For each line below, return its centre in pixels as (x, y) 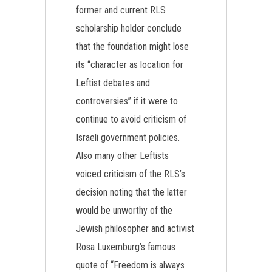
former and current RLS (121, 10)
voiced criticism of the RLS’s (131, 174)
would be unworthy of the (124, 210)
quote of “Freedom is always (130, 265)
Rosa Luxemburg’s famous (126, 247)
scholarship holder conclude (129, 28)
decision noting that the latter (131, 192)
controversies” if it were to (127, 101)
